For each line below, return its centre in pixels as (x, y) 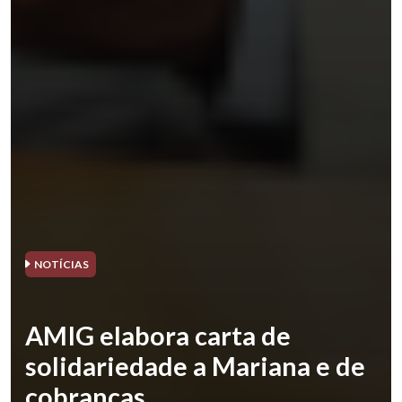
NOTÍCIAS (61, 264)
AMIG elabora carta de (158, 335)
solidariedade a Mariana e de (195, 366)
